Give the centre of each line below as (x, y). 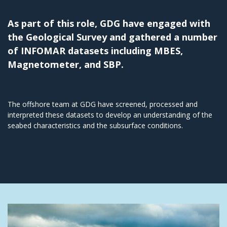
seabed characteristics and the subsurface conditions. (95, 125)
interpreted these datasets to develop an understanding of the (110, 115)
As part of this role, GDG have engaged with (109, 23)
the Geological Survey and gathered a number (112, 37)
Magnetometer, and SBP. (66, 64)
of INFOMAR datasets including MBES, (95, 50)
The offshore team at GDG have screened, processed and (103, 104)
